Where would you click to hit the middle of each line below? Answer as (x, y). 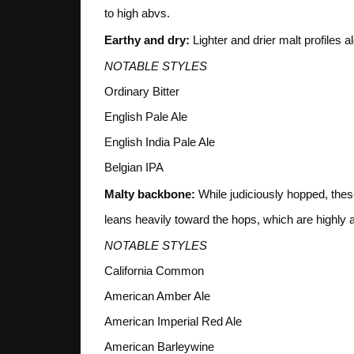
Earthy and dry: (147, 40)
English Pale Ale (146, 117)
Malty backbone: (150, 194)
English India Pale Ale (160, 142)
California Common (154, 271)
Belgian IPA (134, 168)
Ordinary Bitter (142, 92)
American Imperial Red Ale (173, 322)
